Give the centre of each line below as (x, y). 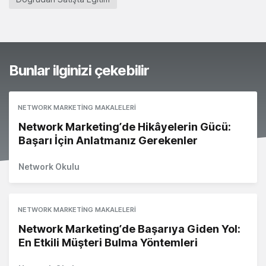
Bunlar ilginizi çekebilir (79, 70)
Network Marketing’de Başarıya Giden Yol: (129, 229)
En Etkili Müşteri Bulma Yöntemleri (108, 242)
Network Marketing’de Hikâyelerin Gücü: (125, 126)
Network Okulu (49, 166)
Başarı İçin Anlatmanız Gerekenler (108, 140)
